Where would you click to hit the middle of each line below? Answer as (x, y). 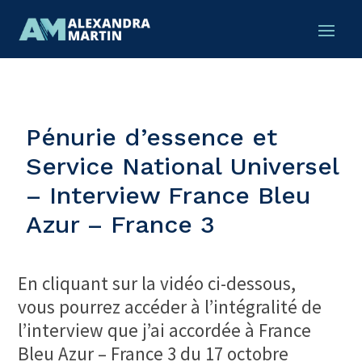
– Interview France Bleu (169, 196)
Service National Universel (183, 166)
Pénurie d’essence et (152, 137)
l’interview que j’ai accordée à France (165, 330)
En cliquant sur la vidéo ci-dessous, (157, 284)
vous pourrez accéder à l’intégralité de (170, 307)
